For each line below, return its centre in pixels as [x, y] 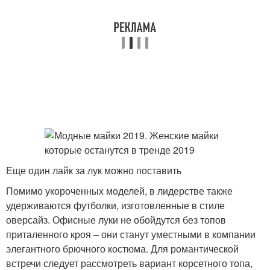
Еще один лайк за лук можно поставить [94, 170]
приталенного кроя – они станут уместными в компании [131, 234]
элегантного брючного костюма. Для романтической [122, 249]
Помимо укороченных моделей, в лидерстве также [119, 191]
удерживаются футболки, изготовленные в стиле [115, 205]
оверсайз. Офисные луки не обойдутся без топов [116, 220]
